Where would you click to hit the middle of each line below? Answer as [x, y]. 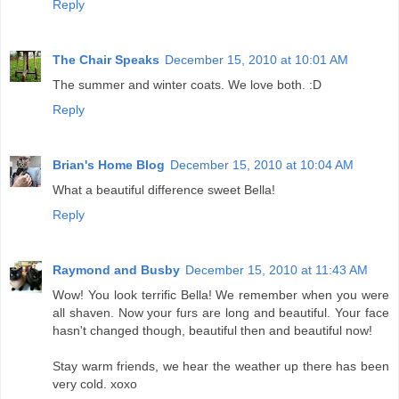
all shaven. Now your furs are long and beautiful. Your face [221, 313]
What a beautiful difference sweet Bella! [164, 190]
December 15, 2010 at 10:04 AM [262, 165]
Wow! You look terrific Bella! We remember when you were [221, 295]
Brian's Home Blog [109, 165]
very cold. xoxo [95, 384]
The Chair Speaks [106, 60]
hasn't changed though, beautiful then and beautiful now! [212, 331]
